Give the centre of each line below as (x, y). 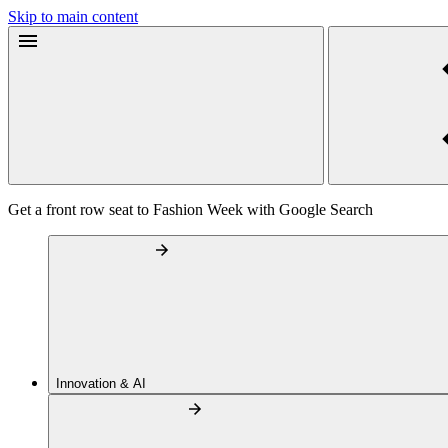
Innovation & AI (103, 383)
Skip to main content (73, 16)
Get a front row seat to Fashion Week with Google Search (190, 209)
